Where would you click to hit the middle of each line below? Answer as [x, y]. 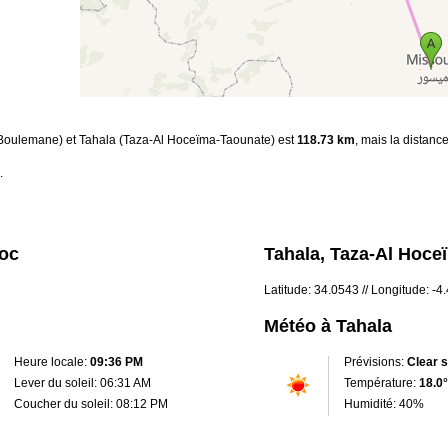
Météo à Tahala [328, 325]
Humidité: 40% [384, 403]
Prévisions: [375, 361]
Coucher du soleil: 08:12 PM [91, 403]
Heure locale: [52, 361]
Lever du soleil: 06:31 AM [82, 382]
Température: [381, 382]
